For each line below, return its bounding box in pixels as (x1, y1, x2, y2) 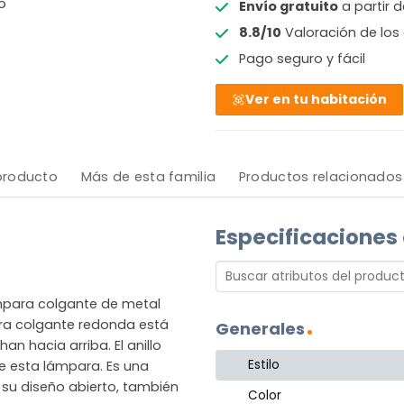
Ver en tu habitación (245, 90, 388, 109)
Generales (216, 317, 305, 340)
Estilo (248, 356, 280, 374)
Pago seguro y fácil (238, 50, 365, 69)
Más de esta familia (80, 167, 216, 186)
